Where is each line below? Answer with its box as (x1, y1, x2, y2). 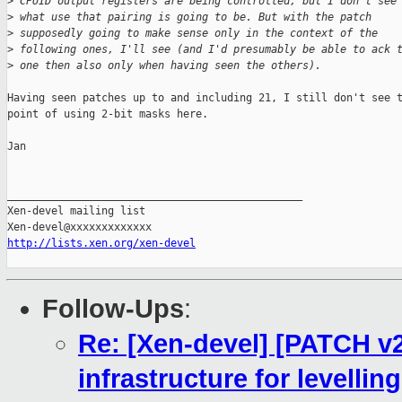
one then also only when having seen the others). (13, 59, 321, 73)
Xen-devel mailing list (7, 205, 145, 218)
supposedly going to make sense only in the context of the (13, 27, 378, 40)
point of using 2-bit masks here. (7, 108, 208, 121)
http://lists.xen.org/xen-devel (7, 237, 196, 250)
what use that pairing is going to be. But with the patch (13, 11, 371, 24)
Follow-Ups (42, 294, 184, 324)
